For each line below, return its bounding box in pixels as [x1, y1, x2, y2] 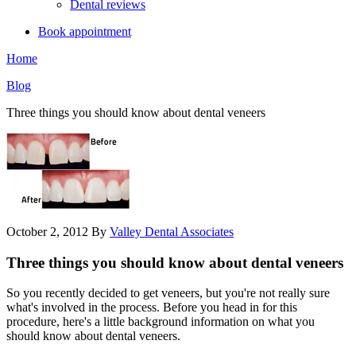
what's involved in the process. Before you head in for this [6, 300, 297, 315]
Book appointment [38, 25, 131, 38]
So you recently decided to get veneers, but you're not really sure [6, 286, 330, 300]
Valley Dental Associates [110, 225, 234, 238]
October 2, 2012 [6, 225, 88, 238]
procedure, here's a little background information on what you [6, 315, 315, 329]
